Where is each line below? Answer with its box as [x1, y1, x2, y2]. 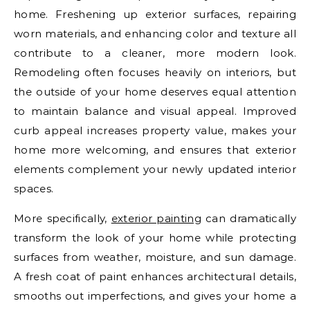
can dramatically [201, 212, 296, 226]
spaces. [14, 182, 54, 196]
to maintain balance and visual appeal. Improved [14, 104, 296, 118]
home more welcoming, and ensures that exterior [14, 143, 296, 157]
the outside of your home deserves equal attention [14, 85, 296, 99]
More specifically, [14, 212, 111, 226]
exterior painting [111, 212, 201, 226]
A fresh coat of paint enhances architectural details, [14, 270, 296, 284]
